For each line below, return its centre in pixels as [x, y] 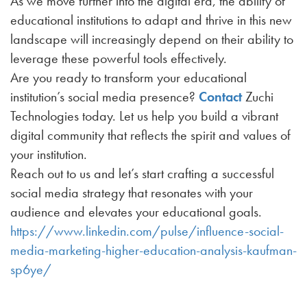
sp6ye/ [31, 269]
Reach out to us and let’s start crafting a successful [142, 173]
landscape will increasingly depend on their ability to [152, 39]
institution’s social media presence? [105, 97]
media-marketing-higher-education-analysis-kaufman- [153, 250]
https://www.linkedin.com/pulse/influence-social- [147, 231]
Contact [220, 97]
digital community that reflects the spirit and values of [150, 135]
